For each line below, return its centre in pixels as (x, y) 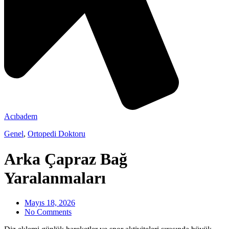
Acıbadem (21, 117)
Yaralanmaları (55, 178)
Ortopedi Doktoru (56, 134)
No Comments (48, 212)
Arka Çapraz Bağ (66, 159)
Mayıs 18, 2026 (50, 203)
